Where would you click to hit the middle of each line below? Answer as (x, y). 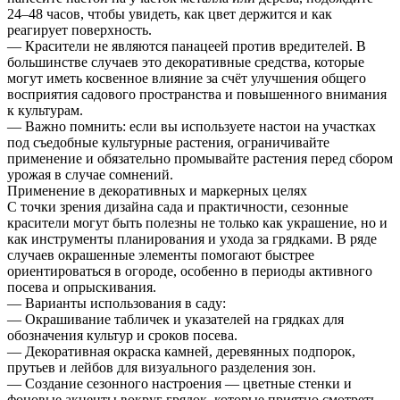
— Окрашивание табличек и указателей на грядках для (175, 319)
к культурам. (45, 110)
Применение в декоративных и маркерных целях (157, 190)
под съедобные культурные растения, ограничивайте (168, 142)
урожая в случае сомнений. (90, 174)
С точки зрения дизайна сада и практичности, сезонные (178, 206)
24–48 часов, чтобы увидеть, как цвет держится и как (170, 13)
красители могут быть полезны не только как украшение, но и (197, 222)
